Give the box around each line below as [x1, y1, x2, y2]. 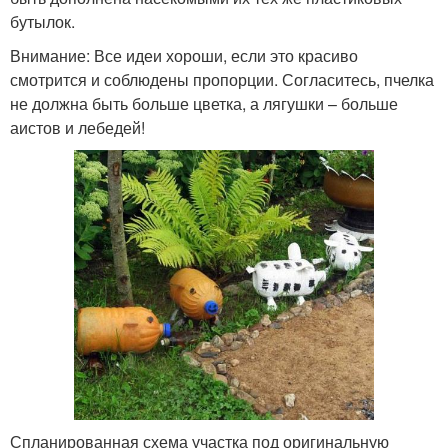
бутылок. [10, 10, 75, 33]
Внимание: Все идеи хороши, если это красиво [10, 44, 358, 67]
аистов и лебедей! [10, 116, 145, 139]
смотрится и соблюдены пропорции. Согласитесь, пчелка [10, 68, 434, 91]
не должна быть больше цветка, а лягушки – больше [10, 92, 398, 115]
